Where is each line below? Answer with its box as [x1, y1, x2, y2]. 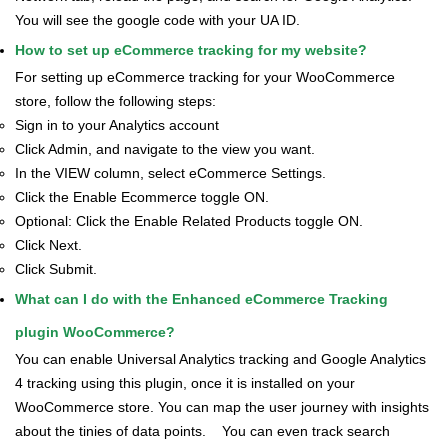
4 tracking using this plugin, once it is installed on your [15, 375, 355, 392]
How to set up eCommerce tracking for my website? [15, 42, 367, 59]
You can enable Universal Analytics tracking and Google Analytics [15, 351, 426, 368]
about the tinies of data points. [15, 423, 210, 440]
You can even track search [222, 423, 390, 440]
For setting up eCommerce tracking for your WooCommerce [15, 69, 395, 86]
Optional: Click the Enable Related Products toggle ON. [15, 213, 367, 230]
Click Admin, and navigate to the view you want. [15, 141, 315, 158]
